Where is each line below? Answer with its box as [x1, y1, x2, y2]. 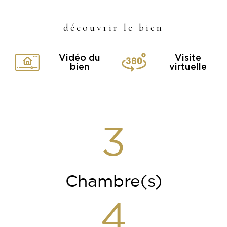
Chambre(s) [65, 174, 162, 190]
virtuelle [169, 61, 207, 72]
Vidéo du [59, 52, 101, 63]
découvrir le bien [63, 22, 164, 34]
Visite [175, 52, 202, 63]
